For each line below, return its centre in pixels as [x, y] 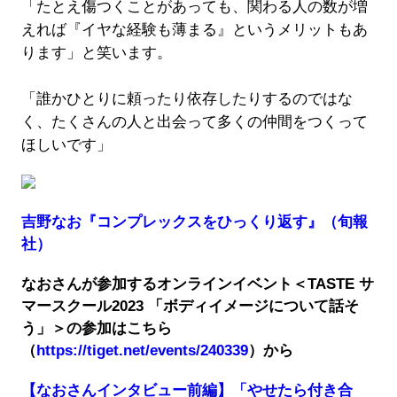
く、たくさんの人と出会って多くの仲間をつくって [194, 122]
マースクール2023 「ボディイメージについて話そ [190, 307]
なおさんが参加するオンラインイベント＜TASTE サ [197, 284]
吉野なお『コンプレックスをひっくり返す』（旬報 [194, 222]
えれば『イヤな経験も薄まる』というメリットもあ [194, 30]
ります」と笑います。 [96, 53]
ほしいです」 [66, 145]
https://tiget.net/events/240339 [142, 351]
